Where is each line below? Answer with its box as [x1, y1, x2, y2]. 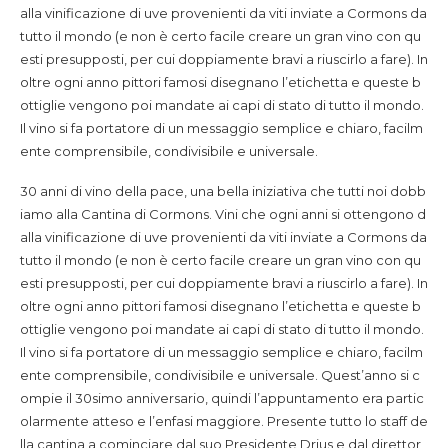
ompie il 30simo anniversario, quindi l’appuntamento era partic [20, 390, 424, 406]
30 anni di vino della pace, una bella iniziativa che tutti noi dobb [20, 183, 426, 199]
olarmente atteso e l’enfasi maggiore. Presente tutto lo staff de [20, 413, 428, 429]
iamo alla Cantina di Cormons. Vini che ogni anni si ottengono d [20, 206, 426, 222]
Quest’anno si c [321, 367, 420, 383]
